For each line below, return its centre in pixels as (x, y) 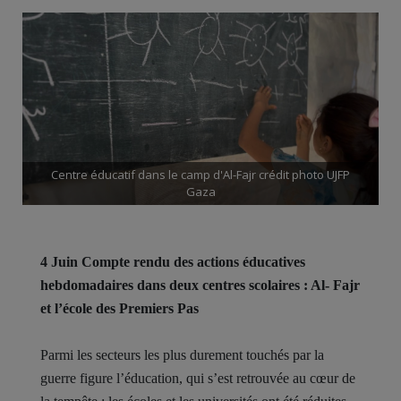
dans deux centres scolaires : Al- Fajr (248, 285)
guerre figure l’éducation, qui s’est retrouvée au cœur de (198, 378)
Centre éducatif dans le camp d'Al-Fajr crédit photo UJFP (200, 174)
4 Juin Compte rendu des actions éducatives (173, 261)
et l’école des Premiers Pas (119, 308)
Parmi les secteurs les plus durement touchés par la (182, 354)
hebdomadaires (89, 285)
